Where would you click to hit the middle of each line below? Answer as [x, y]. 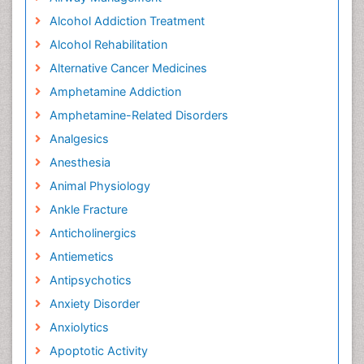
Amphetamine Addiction [115, 91]
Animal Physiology [100, 186]
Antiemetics [81, 256]
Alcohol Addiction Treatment [127, 21]
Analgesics [79, 139]
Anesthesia [80, 162]
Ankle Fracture [88, 209]
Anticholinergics [93, 233]
